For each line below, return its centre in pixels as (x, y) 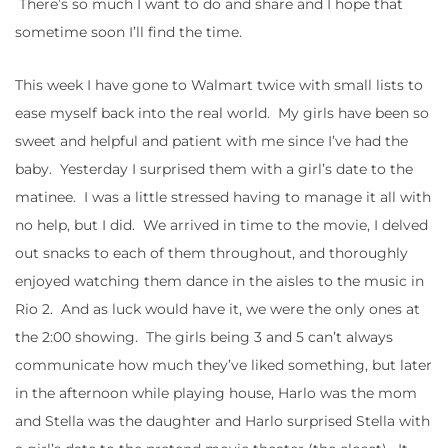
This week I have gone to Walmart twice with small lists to (219, 85)
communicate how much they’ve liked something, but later (223, 365)
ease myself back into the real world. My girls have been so (222, 113)
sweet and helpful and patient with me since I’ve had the (211, 141)
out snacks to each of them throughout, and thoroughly (211, 253)
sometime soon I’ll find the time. (128, 32)
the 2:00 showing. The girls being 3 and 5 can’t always (204, 337)
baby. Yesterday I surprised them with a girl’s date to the (214, 169)
